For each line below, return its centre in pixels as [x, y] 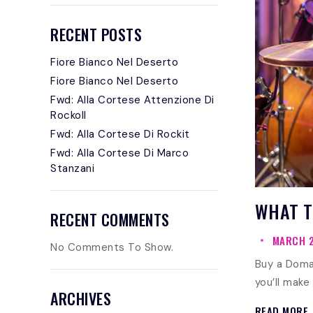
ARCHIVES [81, 298]
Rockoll [68, 115]
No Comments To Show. [112, 247]
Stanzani [72, 168]
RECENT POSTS [96, 34]
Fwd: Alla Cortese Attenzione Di [132, 100]
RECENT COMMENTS [110, 219]
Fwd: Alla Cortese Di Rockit [120, 134]
